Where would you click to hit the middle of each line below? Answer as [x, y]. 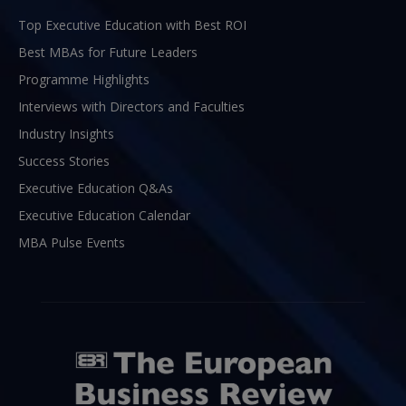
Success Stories [64, 161]
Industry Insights [66, 134]
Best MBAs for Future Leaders [108, 53]
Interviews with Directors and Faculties [131, 107]
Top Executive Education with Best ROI [132, 25]
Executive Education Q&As [96, 188]
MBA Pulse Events [72, 243]
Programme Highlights [84, 80]
